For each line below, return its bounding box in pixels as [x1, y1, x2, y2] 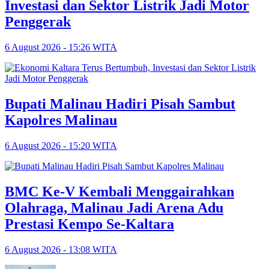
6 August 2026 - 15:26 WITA [5, 42, 117, 53]
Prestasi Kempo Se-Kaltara [5, 216, 174, 232]
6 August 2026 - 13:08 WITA [5, 244, 117, 255]
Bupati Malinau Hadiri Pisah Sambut [5, 96, 235, 112]
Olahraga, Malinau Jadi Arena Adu [5, 199, 223, 216]
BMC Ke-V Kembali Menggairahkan [5, 183, 234, 199]
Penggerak [5, 14, 71, 30]
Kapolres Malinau [5, 112, 117, 128]
